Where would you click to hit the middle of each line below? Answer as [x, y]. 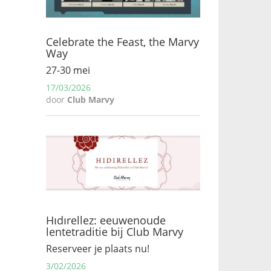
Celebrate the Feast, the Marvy [122, 42]
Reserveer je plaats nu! [98, 249]
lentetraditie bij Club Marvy [115, 232]
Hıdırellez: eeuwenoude [106, 220]
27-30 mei [68, 70]
